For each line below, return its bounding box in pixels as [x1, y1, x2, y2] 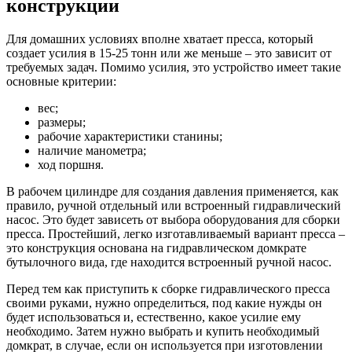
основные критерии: [6, 74, 116, 88]
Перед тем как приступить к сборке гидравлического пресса [6, 281, 330, 295]
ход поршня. [38, 157, 104, 171]
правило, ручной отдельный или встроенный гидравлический [6, 198, 341, 212]
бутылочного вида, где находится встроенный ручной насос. [6, 255, 332, 269]
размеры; [38, 115, 86, 129]
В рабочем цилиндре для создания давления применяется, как [6, 184, 339, 198]
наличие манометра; [38, 143, 146, 157]
